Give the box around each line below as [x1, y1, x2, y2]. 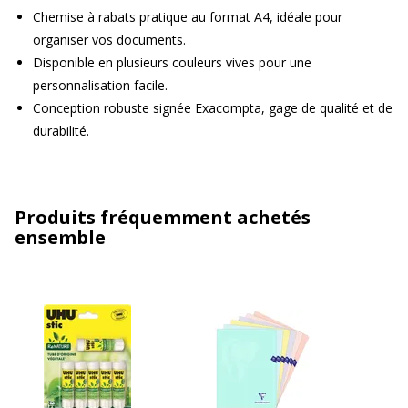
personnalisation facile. [33, 76, 168, 94]
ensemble [15, 224, 106, 250]
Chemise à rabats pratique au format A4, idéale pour [33, 7, 342, 25]
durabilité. [33, 121, 89, 139]
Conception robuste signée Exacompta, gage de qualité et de [33, 98, 393, 117]
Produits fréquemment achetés [15, 204, 311, 229]
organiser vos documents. [33, 30, 186, 48]
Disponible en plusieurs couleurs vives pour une [33, 53, 311, 71]
